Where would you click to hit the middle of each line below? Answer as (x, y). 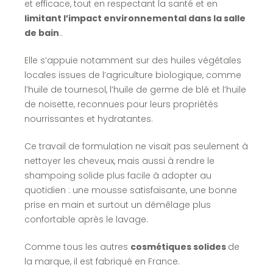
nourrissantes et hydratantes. (88, 119)
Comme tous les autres (77, 246)
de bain (41, 33)
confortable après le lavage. (86, 219)
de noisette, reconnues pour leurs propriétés (121, 104)
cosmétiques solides (179, 246)
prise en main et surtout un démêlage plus (117, 204)
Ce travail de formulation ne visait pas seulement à (136, 146)
